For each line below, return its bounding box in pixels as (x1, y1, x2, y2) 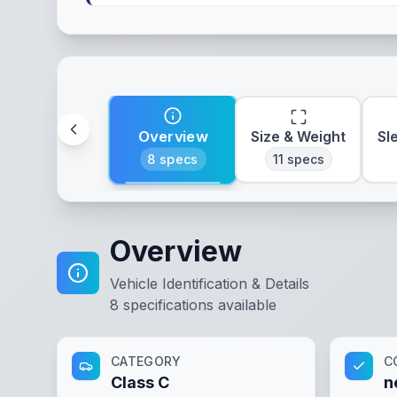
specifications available (119, 296, 276, 314)
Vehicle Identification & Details (110, 275, 309, 292)
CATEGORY (111, 354, 182, 369)
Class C (111, 373, 169, 392)
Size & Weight (251, 128, 346, 145)
